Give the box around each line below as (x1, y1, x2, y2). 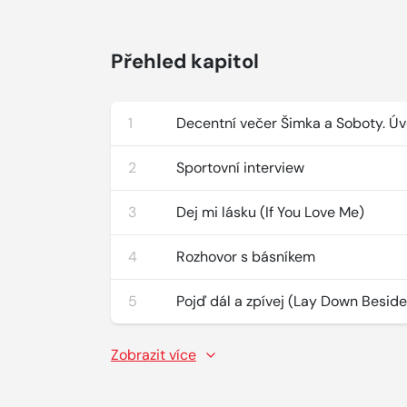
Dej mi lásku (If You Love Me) (176, 203, 365, 222)
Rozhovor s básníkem (176, 247, 316, 266)
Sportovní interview (176, 158, 305, 177)
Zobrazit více (111, 345, 196, 364)
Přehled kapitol (111, 48, 259, 74)
